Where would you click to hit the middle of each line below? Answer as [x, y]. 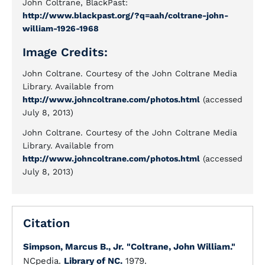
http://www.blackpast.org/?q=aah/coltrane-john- [125, 15]
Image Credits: [65, 52]
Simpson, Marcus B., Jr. [73, 247]
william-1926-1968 [61, 28]
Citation [46, 223]
